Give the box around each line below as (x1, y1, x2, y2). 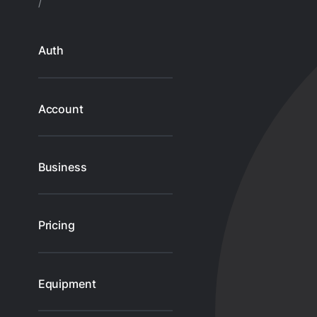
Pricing (38, 218, 75, 233)
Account (38, 101, 83, 116)
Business (38, 159, 87, 174)
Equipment (38, 276, 96, 291)
